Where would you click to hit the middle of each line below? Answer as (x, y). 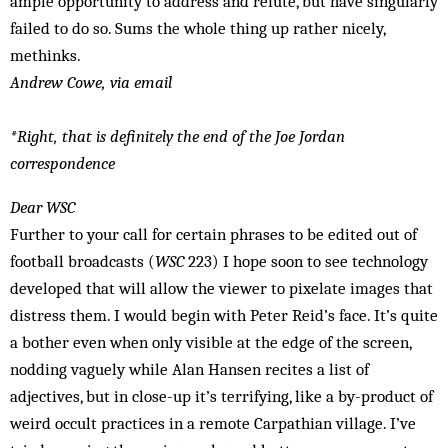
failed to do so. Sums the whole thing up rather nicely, (197, 28)
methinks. (45, 55)
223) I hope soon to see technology (306, 261)
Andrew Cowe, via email (91, 82)
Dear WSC (42, 207)
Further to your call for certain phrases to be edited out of (213, 234)
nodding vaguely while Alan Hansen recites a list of (189, 369)
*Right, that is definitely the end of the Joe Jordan (177, 136)
